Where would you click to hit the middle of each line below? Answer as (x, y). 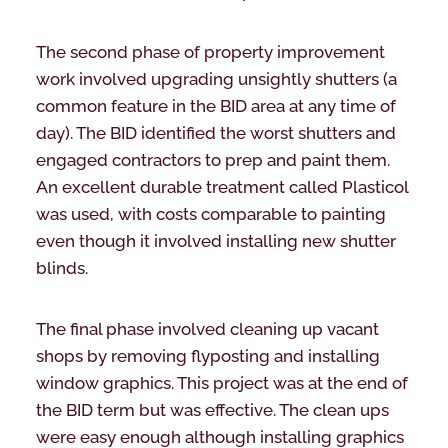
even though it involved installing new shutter (215, 240)
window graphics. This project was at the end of (221, 382)
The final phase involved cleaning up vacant (207, 328)
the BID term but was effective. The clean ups (212, 409)
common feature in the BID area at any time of (215, 105)
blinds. (61, 267)
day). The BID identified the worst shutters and (215, 132)
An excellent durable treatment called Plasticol (221, 186)
